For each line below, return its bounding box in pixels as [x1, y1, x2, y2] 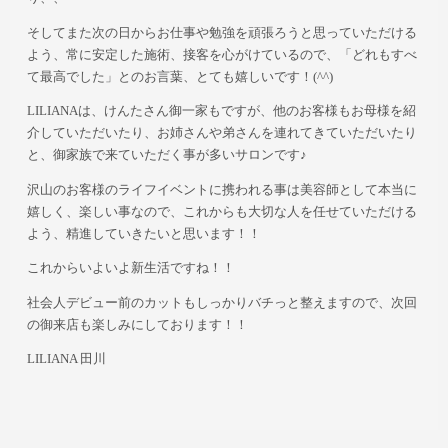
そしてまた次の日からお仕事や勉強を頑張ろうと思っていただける [27, 25, 418, 40]
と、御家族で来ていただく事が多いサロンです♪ [27, 148, 308, 163]
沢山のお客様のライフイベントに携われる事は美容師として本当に [27, 182, 418, 197]
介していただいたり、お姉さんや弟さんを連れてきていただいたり [27, 126, 418, 141]
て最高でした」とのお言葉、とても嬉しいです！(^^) [27, 69, 334, 84]
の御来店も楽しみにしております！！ [27, 317, 249, 332]
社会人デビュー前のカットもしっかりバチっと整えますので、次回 [27, 295, 418, 310]
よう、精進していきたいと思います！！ [27, 226, 262, 241]
